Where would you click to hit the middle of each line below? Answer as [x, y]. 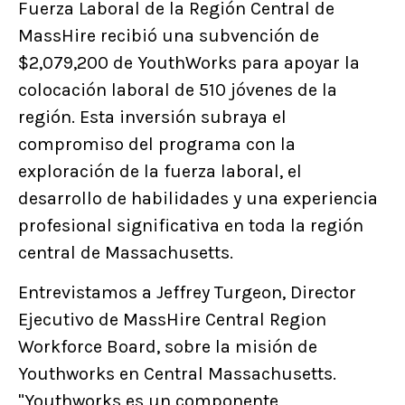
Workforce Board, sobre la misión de [168, 346]
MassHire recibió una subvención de [169, 35]
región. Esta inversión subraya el [152, 117]
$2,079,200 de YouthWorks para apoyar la [189, 62]
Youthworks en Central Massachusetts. [177, 373]
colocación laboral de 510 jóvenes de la [178, 89]
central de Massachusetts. [126, 252]
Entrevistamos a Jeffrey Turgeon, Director [187, 292]
